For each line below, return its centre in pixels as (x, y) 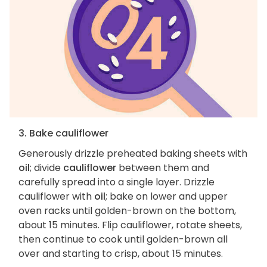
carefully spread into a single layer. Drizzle (117, 182)
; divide (46, 167)
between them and (163, 167)
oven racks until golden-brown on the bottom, (127, 210)
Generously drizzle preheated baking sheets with (133, 153)
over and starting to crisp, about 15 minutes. (121, 253)
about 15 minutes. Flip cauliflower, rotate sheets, (130, 225)
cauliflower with (56, 196)
